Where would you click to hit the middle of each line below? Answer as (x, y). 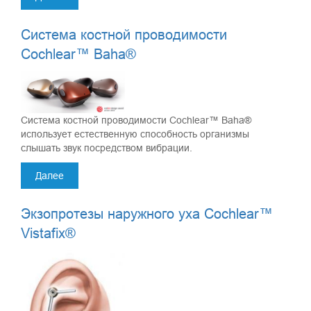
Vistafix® (48, 233)
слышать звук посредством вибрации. (107, 148)
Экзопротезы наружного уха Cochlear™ (147, 213)
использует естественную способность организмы (135, 134)
